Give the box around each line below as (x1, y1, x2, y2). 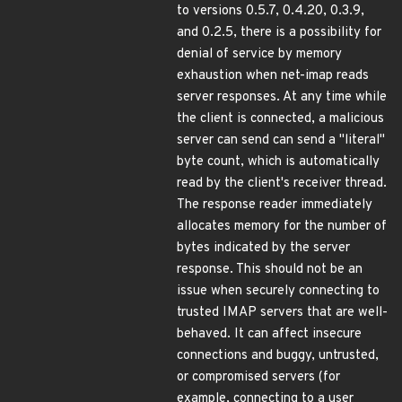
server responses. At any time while (177, 89, 387, 106)
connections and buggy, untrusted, (177, 347, 379, 364)
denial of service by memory (177, 46, 342, 63)
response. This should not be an (177, 261, 363, 278)
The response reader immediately (177, 197, 372, 214)
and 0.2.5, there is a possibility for (177, 24, 381, 41)
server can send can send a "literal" (177, 132, 385, 149)
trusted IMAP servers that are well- (177, 304, 388, 321)
